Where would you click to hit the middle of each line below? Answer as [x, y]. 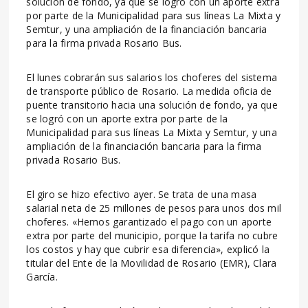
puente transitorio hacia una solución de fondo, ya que [152, 104]
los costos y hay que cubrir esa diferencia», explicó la [148, 249]
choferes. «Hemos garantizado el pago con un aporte [149, 221]
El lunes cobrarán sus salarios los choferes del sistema [152, 77]
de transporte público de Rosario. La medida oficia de [149, 91]
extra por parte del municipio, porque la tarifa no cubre [152, 235]
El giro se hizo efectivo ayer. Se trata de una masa [142, 194]
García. [42, 276]
